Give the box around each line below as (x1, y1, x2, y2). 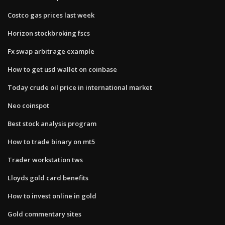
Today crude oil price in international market (8, 82, 152, 92)
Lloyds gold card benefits (8, 173, 88, 182)
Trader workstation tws (8, 155, 83, 164)
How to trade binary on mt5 (8, 137, 95, 146)
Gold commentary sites (8, 209, 81, 218)
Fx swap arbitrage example (8, 46, 94, 56)
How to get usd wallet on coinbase (8, 64, 117, 74)
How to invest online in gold (8, 191, 96, 200)
